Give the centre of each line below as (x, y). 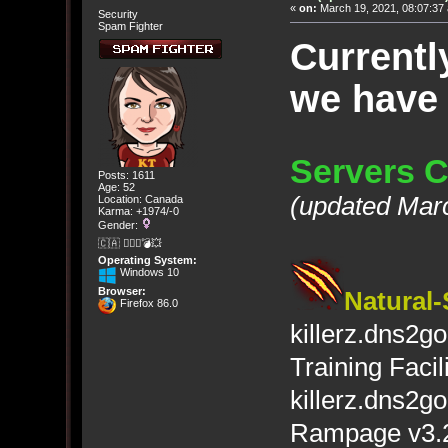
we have (363, 98)
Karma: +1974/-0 (138, 210)
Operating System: (147, 260)
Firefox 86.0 (147, 303)
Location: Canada (140, 198)
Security (117, 14)
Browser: (121, 291)
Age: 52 (116, 186)
